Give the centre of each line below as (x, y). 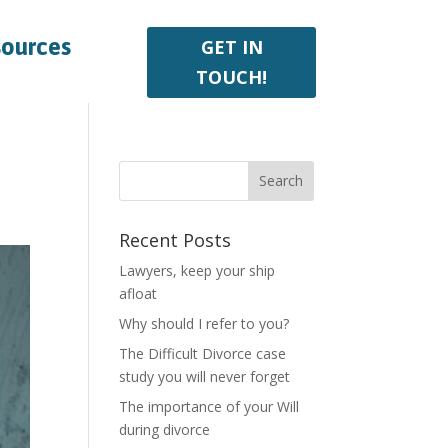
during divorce (165, 429)
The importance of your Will (209, 406)
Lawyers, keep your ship (197, 270)
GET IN (231, 47)
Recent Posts (175, 239)
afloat (138, 293)
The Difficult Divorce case (203, 353)
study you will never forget (205, 376)
